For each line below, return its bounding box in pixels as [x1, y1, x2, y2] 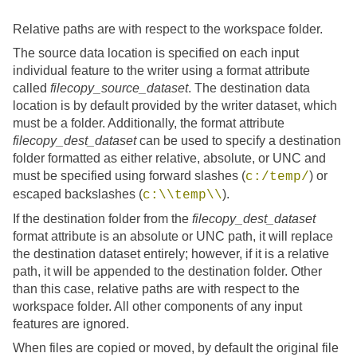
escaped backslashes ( [13, 187, 143, 201]
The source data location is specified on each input [13, 46, 299, 60]
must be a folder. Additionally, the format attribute [13, 116, 284, 130]
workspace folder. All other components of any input [13, 300, 302, 313]
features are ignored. [13, 317, 129, 331]
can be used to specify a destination [136, 134, 341, 147]
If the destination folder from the [13, 212, 192, 226]
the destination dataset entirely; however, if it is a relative [13, 247, 329, 261]
